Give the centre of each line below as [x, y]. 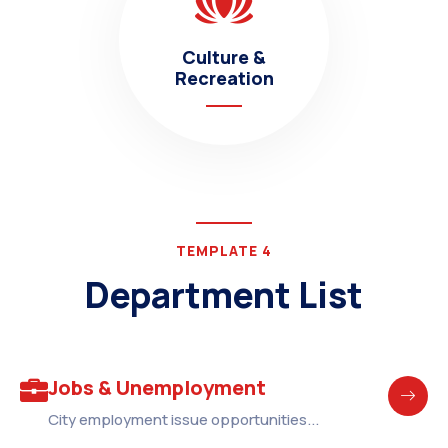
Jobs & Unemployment [157, 387]
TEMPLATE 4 [224, 250]
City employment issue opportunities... [183, 419]
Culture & [224, 57]
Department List [224, 295]
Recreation [224, 78]
